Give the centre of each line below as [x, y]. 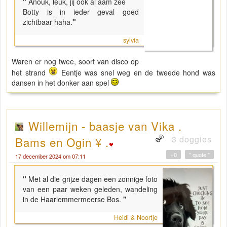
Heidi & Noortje [136, 217]
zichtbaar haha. [48, 22]
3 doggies [191, 139]
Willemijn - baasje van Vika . [105, 125]
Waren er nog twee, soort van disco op [75, 61]
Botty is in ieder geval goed [81, 11]
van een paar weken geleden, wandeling [90, 189]
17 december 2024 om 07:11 [50, 156]
